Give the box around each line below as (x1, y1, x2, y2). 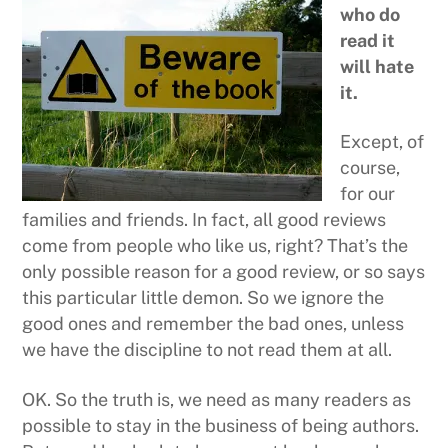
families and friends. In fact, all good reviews (22, 209, 387, 231)
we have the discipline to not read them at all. (22, 339, 393, 361)
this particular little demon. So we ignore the (22, 287, 385, 309)
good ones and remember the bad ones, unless (22, 313, 405, 335)
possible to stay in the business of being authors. (22, 414, 420, 436)
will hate (340, 55, 415, 77)
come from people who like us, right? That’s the (22, 235, 409, 257)
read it (340, 29, 396, 51)
